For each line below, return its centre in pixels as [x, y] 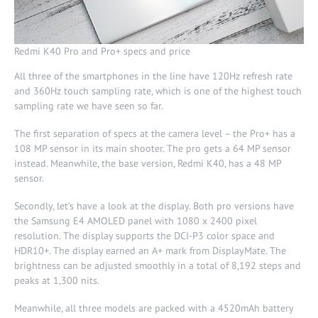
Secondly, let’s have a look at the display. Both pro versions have [154, 205]
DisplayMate [239, 250]
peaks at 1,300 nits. [57, 280]
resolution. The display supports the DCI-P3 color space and [144, 235]
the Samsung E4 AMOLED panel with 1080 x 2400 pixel [136, 220]
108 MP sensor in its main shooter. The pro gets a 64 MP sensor [153, 148]
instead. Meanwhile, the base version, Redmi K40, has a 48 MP [148, 163]
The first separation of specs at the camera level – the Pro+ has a [155, 133]
